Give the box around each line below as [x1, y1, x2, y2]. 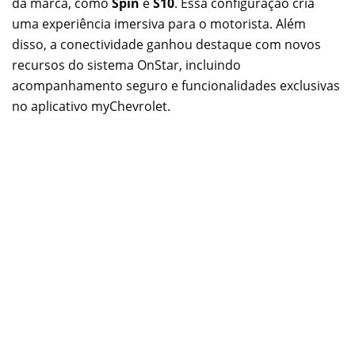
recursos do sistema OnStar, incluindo [12, 56, 241, 74]
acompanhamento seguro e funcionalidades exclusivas [12, 77, 340, 95]
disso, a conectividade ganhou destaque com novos [12, 36, 321, 54]
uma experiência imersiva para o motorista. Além [12, 15, 306, 33]
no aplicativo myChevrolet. [12, 97, 170, 116]
